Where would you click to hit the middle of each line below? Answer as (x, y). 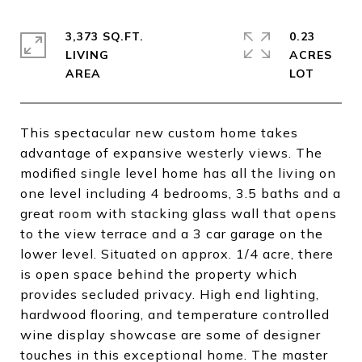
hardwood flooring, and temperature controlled (175, 314)
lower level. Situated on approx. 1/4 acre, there (177, 253)
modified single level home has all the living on (178, 173)
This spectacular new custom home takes (159, 132)
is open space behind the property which (159, 274)
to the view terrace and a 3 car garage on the (172, 233)
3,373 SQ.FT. (105, 36)
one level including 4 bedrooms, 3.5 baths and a (181, 193)
